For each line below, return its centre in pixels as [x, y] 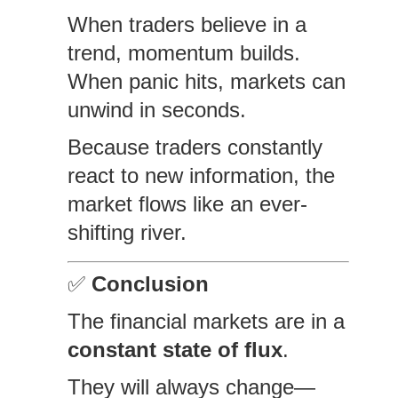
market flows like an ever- [187, 204]
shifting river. [127, 232]
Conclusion [150, 284]
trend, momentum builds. [183, 53]
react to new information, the [201, 175]
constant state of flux [175, 350]
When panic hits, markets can [206, 81]
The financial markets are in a [206, 321]
